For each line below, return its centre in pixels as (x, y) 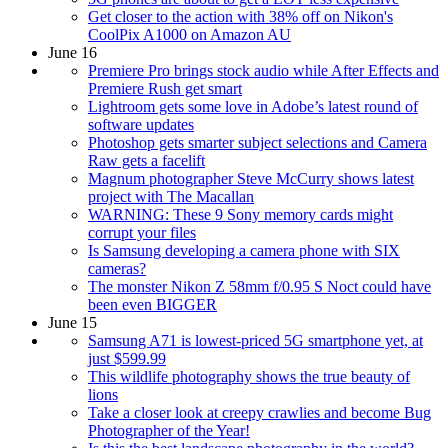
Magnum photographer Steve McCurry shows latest (251, 179)
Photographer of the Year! (169, 431)
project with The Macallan (171, 197)
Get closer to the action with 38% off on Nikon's (240, 17)
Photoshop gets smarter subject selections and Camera (257, 143)
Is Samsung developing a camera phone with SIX (244, 251)
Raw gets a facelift (146, 161)
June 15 (72, 323)
